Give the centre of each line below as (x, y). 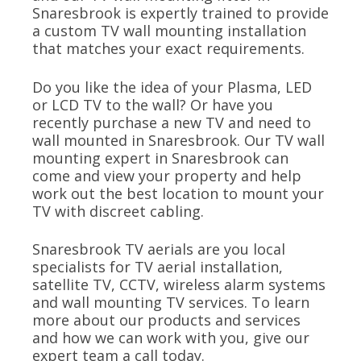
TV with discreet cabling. (118, 211)
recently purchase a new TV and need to (172, 122)
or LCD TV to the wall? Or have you (153, 104)
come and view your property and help (167, 175)
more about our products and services (166, 320)
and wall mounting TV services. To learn (171, 303)
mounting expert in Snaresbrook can (160, 158)
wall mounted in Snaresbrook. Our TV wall (178, 140)
